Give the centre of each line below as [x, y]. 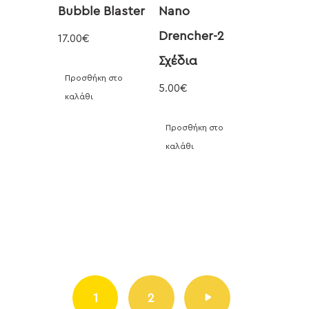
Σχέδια [178, 60]
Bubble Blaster [101, 11]
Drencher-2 [191, 36]
